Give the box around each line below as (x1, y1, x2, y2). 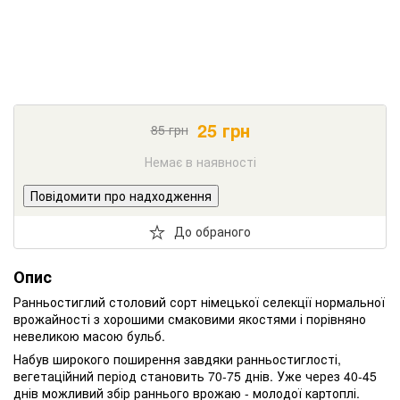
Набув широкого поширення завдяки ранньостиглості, (13, 349, 341, 368)
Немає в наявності (144, 152, 256, 171)
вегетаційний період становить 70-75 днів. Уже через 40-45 (13, 366, 377, 385)
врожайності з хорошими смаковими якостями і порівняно (13, 309, 366, 328)
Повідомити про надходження (30, 186, 212, 204)
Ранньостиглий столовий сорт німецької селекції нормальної (13, 292, 385, 311)
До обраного (174, 222, 251, 241)
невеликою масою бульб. (13, 326, 165, 345)
